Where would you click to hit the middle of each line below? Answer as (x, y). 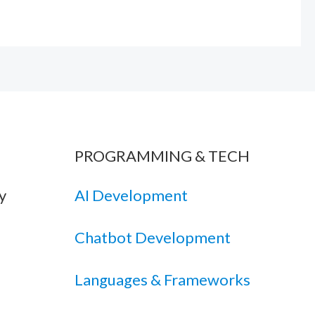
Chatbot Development (153, 238)
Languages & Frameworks (162, 280)
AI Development (131, 195)
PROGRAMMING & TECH (162, 156)
